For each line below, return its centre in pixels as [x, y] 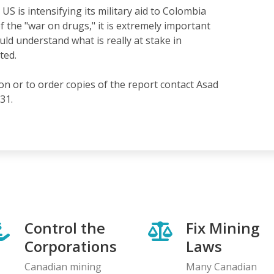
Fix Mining [223, 228]
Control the [65, 228]
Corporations [71, 246]
